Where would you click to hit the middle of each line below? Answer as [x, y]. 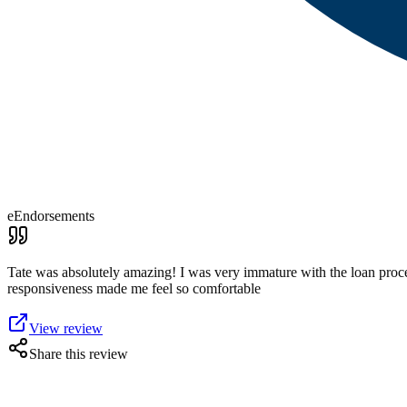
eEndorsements [51, 216]
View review [66, 328]
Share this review [79, 354]
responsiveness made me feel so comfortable [134, 288]
